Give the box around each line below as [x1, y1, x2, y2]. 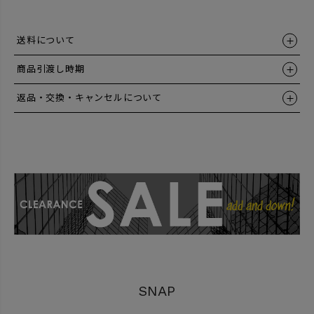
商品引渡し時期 [17, 64, 85, 75]
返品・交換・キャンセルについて [17, 93, 162, 104]
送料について [17, 35, 75, 46]
